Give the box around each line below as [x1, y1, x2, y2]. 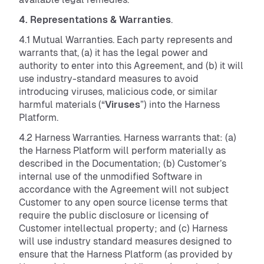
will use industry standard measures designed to [19, 236, 232, 247]
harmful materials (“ [19, 99, 105, 110]
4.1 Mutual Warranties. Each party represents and [19, 34, 233, 45]
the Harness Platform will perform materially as [19, 145, 226, 156]
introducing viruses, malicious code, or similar [19, 86, 217, 97]
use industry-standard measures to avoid [19, 73, 199, 84]
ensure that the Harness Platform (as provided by [19, 249, 233, 260]
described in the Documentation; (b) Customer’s [19, 158, 226, 169]
